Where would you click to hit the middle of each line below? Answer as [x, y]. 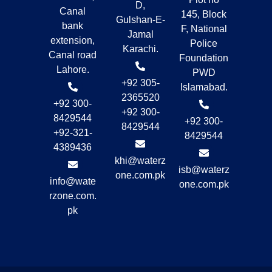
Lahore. [73, 69]
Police [204, 43]
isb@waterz [204, 169]
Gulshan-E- [140, 19]
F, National [204, 29]
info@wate [73, 181]
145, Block [204, 14]
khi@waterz [141, 160]
